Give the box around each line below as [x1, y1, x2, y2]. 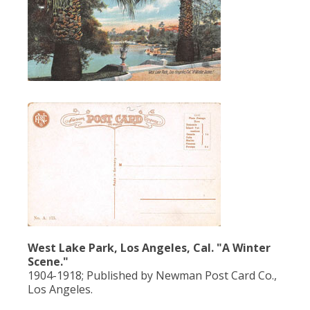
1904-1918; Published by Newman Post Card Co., [28, 268, 277, 284]
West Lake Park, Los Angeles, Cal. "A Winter [28, 240, 271, 256]
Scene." [28, 254, 69, 270]
